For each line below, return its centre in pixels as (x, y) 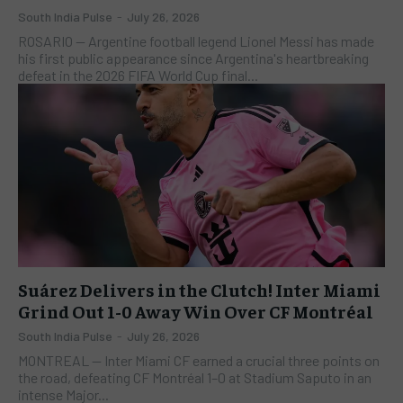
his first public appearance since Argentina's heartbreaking (193, 58)
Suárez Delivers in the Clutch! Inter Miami (199, 289)
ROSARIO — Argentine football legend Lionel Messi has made (196, 40)
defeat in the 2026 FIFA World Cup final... (138, 75)
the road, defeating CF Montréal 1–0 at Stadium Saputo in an (195, 377)
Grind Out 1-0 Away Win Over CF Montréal (196, 310)
